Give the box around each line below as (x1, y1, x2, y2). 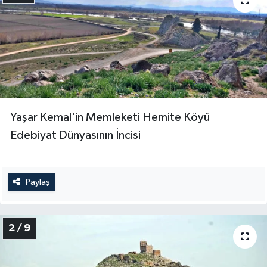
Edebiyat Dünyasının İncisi (10, 129, 141, 142)
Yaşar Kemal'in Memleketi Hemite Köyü (10, 111, 210, 124)
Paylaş (25, 178, 50, 187)
